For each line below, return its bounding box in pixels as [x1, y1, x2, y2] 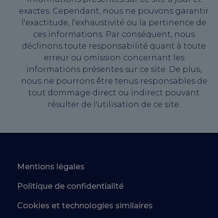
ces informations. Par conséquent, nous [33, 30, 195, 39]
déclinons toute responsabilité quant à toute [22, 41, 206, 51]
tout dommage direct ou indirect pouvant [28, 88, 200, 97]
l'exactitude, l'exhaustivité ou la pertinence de [21, 18, 206, 27]
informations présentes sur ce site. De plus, [26, 65, 201, 74]
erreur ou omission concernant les [43, 53, 184, 62]
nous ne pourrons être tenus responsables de [20, 76, 207, 86]
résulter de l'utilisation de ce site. [47, 100, 181, 109]
